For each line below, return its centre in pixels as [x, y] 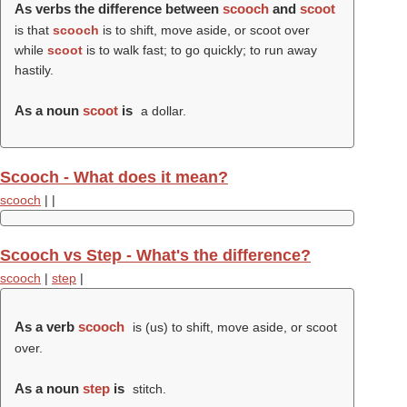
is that [34, 30]
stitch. [147, 389]
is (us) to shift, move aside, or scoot [233, 327]
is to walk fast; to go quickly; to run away [200, 50]
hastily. [34, 70]
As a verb [46, 327]
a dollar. [161, 111]
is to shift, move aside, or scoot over [204, 30]
